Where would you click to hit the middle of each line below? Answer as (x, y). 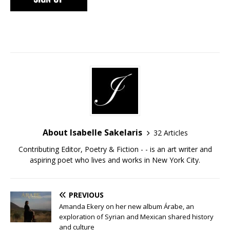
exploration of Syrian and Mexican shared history (136, 217)
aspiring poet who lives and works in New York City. (115, 160)
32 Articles (170, 132)
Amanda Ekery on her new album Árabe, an (127, 207)
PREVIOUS (86, 195)
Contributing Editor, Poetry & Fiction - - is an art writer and (115, 149)
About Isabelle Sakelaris (92, 133)
